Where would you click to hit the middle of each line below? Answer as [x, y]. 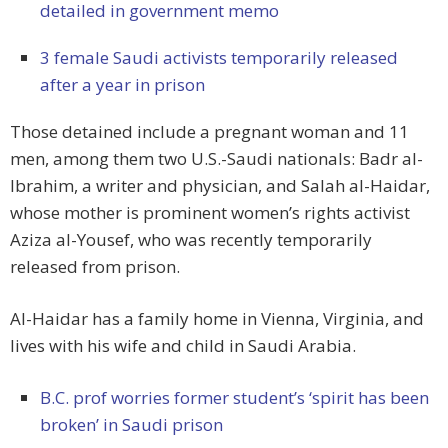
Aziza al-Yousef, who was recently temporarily [191, 240]
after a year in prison [122, 85]
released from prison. [95, 267]
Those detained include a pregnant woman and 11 [209, 132]
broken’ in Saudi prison [131, 425]
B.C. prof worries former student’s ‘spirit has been [234, 398]
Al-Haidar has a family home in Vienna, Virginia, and [217, 319]
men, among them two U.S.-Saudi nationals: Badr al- [216, 159]
